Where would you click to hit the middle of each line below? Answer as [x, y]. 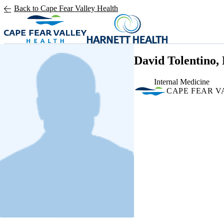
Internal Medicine [182, 81]
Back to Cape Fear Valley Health [66, 8]
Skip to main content [36, 8]
